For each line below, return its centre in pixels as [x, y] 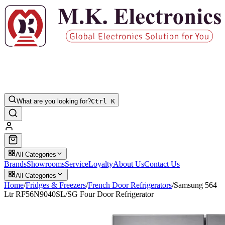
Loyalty [101, 164]
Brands [15, 164]
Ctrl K [103, 101]
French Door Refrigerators [130, 185]
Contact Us [162, 164]
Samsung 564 [195, 185]
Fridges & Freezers [56, 185]
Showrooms [46, 164]
